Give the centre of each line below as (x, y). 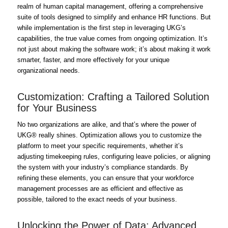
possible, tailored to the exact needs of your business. (97, 199)
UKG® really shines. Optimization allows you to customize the (109, 135)
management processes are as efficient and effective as (100, 188)
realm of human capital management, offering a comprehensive (110, 6)
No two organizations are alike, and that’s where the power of (107, 124)
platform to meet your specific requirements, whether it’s (100, 146)
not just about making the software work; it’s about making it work (114, 49)
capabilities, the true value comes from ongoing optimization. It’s (112, 38)
